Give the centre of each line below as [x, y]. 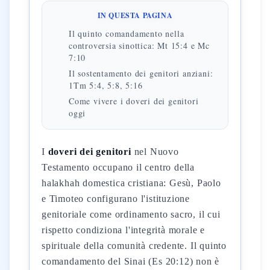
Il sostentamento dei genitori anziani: [141, 73]
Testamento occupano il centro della [118, 167]
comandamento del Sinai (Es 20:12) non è [131, 261]
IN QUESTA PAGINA [135, 15]
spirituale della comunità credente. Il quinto [134, 246]
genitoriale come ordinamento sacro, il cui [131, 214]
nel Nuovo [155, 152]
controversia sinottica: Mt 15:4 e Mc [139, 46]
